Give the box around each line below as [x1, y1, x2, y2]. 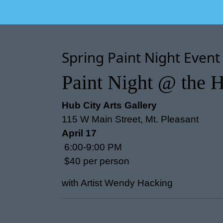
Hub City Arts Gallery [62, 100, 157, 111]
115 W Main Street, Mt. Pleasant [62, 114, 199, 124]
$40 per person [62, 156, 129, 166]
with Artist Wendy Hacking [62, 178, 173, 188]
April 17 [62, 128, 97, 138]
